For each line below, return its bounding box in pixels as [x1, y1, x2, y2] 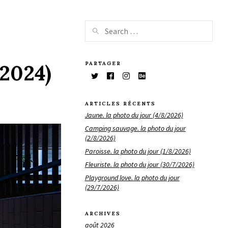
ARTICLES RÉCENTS [84, 100, 156, 107]
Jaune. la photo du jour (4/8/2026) [84, 110, 183, 120]
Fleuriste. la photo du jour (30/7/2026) [84, 159, 194, 169]
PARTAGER [84, 60, 121, 67]
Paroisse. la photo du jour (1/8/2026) [84, 146, 191, 156]
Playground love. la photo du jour [84, 173, 180, 182]
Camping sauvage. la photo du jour [84, 123, 186, 133]
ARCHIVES [84, 210, 121, 217]
